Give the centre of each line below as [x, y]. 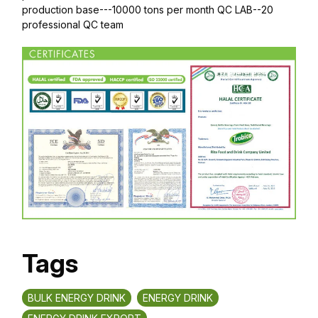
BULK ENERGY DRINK [77, 298]
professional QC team [73, 24]
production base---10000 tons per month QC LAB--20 [148, 9]
